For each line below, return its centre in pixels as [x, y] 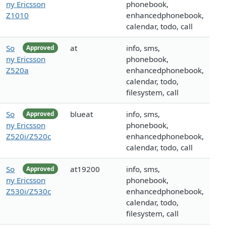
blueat [81, 114]
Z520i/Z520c [29, 136]
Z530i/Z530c [29, 191]
